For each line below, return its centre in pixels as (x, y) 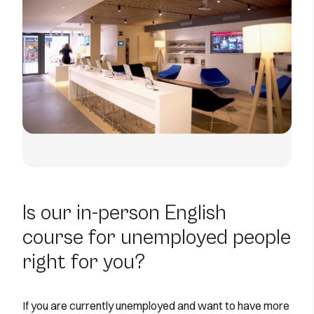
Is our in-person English (124, 213)
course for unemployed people (157, 238)
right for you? (84, 262)
